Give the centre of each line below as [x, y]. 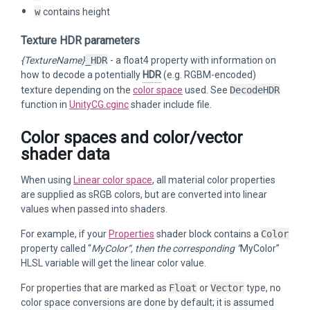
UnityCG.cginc [99, 104]
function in [45, 104]
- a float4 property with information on [192, 60]
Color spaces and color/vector [132, 138]
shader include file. [170, 104]
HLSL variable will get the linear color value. [113, 263]
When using [47, 180]
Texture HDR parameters [80, 40]
